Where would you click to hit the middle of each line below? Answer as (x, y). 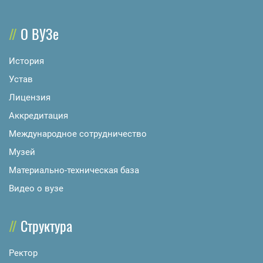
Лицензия (30, 98)
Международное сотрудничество (78, 134)
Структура (46, 226)
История (26, 61)
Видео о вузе (36, 189)
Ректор (23, 253)
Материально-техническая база (74, 171)
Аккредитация (38, 116)
